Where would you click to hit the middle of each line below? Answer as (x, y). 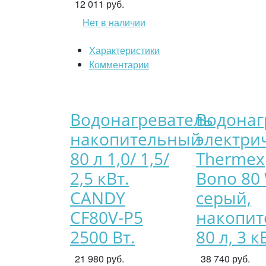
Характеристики (124, 50)
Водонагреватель (142, 119)
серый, (224, 198)
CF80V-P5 (107, 217)
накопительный (136, 139)
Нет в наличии (114, 22)
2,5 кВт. (99, 178)
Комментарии (119, 64)
